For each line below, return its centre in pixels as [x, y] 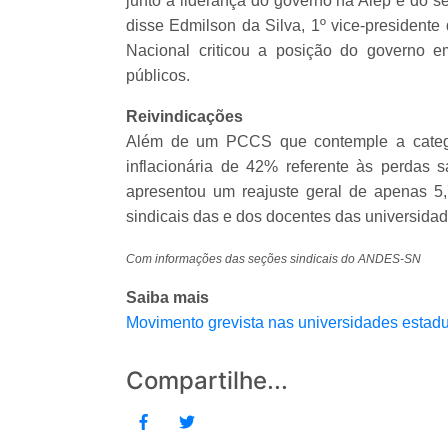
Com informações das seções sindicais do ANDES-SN [273, 259]
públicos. [160, 76]
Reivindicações [184, 117]
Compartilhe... [207, 381]
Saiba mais [167, 298]
